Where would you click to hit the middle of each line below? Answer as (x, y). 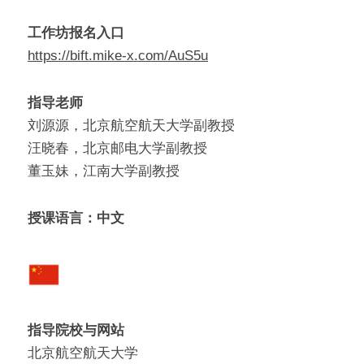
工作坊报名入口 (76, 33)
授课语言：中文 (76, 218)
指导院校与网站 (76, 330)
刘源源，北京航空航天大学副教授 (131, 126)
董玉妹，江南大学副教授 (104, 171)
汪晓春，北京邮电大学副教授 (117, 148)
